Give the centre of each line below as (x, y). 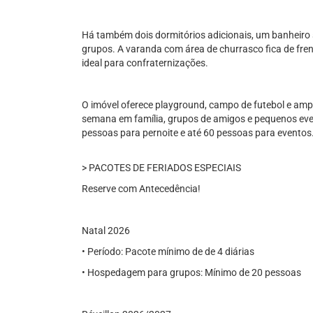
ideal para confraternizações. (145, 63)
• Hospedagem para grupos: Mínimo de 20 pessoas (191, 272)
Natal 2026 (106, 231)
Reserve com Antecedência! (141, 189)
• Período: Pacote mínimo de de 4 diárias (168, 252)
